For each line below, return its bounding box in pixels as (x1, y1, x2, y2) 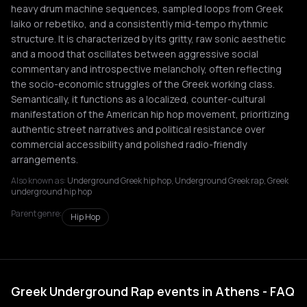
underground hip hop (11, 186, 92, 197)
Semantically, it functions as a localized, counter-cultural (11, 93, 265, 106)
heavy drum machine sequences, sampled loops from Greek (11, 2, 283, 15)
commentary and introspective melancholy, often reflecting (11, 62, 282, 75)
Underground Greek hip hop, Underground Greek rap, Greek (67, 175, 288, 186)
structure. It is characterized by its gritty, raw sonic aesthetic (11, 32, 286, 45)
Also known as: (11, 175, 66, 186)
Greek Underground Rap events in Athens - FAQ (11, 283, 295, 299)
